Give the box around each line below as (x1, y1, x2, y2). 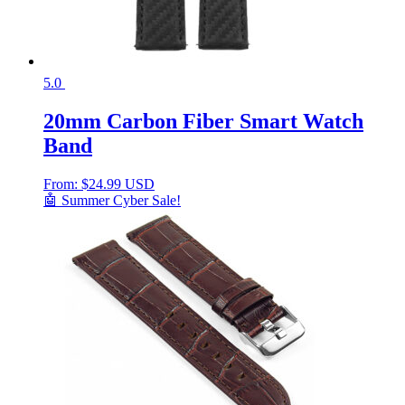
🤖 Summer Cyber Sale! (43, 192, 181, 208)
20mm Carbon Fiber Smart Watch (43, 108, 363, 133)
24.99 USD (89, 175, 155, 192)
